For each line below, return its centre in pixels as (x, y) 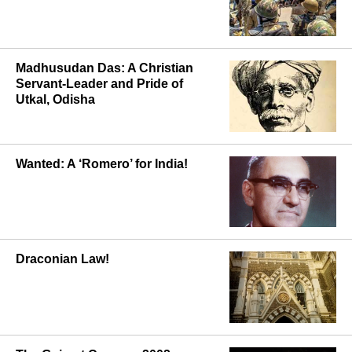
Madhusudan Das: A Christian (104, 68)
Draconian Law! (62, 259)
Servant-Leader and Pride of (99, 83)
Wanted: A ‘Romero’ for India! (102, 163)
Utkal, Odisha (55, 99)
